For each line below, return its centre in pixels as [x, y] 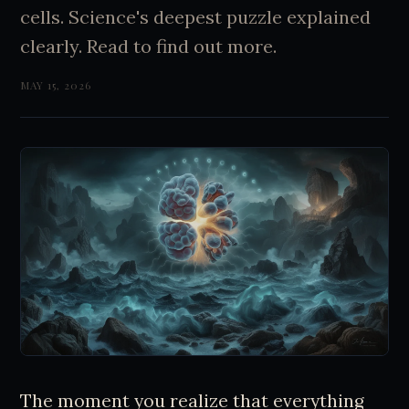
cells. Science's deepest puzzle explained [196, 16]
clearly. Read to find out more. [149, 46]
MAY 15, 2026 [56, 84]
